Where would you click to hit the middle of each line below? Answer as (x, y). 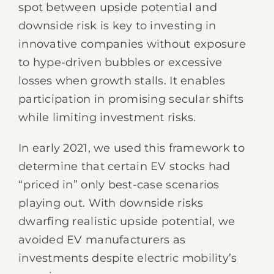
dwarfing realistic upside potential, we (127, 221)
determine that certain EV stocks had (124, 166)
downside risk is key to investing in (117, 26)
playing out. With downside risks (111, 203)
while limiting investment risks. (107, 117)
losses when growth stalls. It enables (122, 81)
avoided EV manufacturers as (102, 240)
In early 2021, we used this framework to (131, 148)
